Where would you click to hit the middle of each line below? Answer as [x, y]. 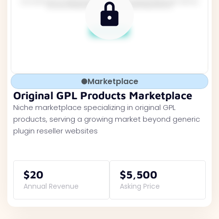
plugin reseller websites [55, 131]
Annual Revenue [51, 186]
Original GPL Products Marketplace [103, 95]
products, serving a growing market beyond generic [107, 119]
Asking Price [140, 186]
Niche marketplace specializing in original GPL [94, 107]
